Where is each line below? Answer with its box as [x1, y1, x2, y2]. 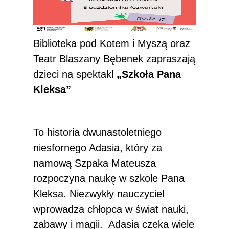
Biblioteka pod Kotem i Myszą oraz [33, 38, 190, 49]
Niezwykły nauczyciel [70, 188, 164, 199]
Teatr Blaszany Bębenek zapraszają [33, 53, 195, 64]
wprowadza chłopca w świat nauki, [33, 203, 189, 215]
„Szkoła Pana [117, 68, 181, 80]
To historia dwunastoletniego [33, 127, 162, 138]
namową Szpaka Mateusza [33, 157, 156, 169]
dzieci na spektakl [33, 68, 117, 80]
